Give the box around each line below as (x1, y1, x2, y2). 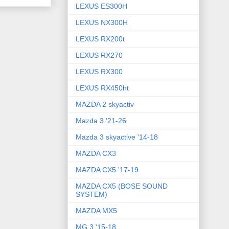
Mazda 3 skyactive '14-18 (76, 133, 158, 142)
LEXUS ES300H (76, 2, 127, 11)
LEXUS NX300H (76, 18, 128, 27)
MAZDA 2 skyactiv (76, 100, 134, 109)
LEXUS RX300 (76, 67, 123, 76)
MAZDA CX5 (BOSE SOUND (76, 182, 168, 191)
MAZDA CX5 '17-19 (76, 166, 139, 174)
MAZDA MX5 (76, 207, 117, 215)
